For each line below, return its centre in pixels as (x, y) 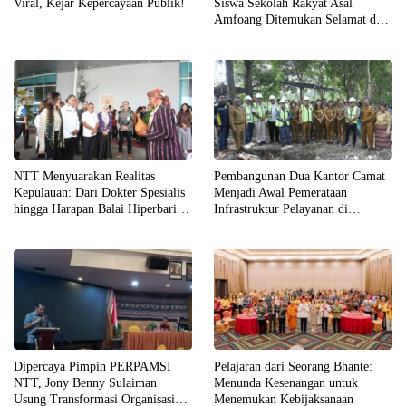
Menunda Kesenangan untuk (286, 382)
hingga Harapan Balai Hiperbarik (98, 209)
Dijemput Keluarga (263, 35)
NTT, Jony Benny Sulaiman (85, 382)
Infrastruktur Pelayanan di (281, 209)
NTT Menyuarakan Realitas (84, 177)
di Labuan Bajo (53, 226)
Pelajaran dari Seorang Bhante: (293, 366)
